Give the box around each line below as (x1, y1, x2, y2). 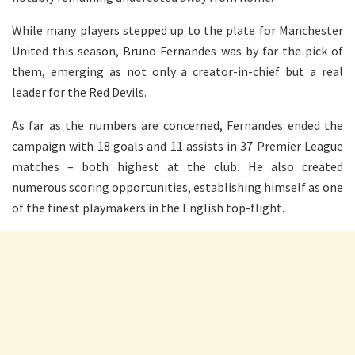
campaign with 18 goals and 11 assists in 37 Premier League (12, 138, 343, 155)
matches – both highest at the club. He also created (12, 158, 343, 175)
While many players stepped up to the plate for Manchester (12, 22, 343, 39)
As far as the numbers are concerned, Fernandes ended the (12, 117, 343, 134)
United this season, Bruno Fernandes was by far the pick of (12, 43, 343, 59)
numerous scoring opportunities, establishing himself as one (12, 179, 343, 196)
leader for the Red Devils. (12, 84, 147, 101)
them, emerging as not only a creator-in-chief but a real (12, 63, 343, 80)
